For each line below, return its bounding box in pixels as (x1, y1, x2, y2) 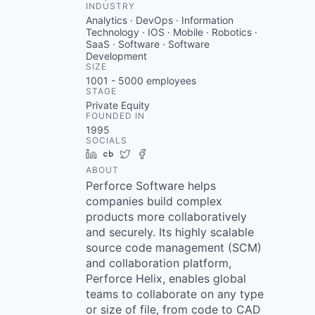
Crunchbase (119, 148, 174, 160)
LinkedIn (102, 148, 141, 160)
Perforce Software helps (86, 179, 216, 193)
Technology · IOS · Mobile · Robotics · (86, 26, 257, 38)
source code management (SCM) (86, 240, 262, 255)
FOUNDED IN (86, 110, 145, 121)
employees (143, 75, 196, 86)
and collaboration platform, (86, 256, 231, 270)
